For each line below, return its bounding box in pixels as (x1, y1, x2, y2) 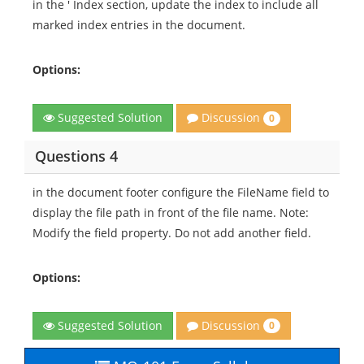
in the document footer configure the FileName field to (32, 184, 329, 200)
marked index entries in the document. (32, 17, 245, 33)
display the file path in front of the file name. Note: (32, 204, 309, 220)
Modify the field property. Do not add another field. (32, 224, 311, 240)
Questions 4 (34, 146, 118, 166)
